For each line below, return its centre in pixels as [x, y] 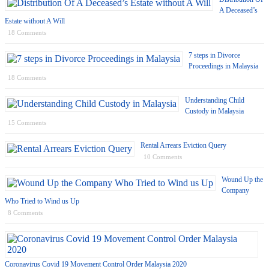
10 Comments [163, 156]
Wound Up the [242, 179]
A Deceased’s [238, 10]
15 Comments [27, 122]
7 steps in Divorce [214, 55]
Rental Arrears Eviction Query [183, 145]
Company [235, 190]
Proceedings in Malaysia [223, 66]
